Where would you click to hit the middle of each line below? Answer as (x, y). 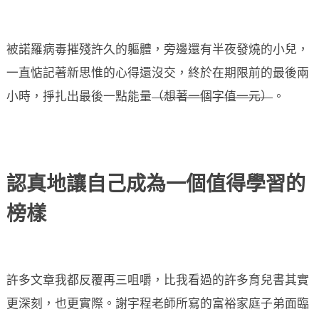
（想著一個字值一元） (212, 98)
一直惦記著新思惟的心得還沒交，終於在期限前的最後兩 (158, 74)
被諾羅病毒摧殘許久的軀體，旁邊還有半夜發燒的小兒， (158, 51)
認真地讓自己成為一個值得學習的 (156, 186)
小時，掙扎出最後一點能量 (79, 98)
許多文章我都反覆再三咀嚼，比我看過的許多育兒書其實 (158, 281)
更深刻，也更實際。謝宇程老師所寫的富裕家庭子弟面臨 (158, 305)
